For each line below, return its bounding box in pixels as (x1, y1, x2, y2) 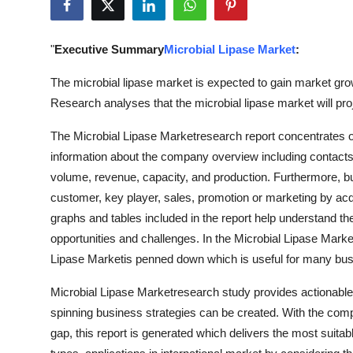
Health (12, 11, 50, 27)
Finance (12, 204, 58, 220)
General (12, 320, 58, 336)
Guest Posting (12, 50, 95, 65)
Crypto (12, 127, 54, 143)
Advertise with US (12, 88, 120, 104)
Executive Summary (54, 43, 164, 56)
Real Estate (12, 281, 79, 297)
